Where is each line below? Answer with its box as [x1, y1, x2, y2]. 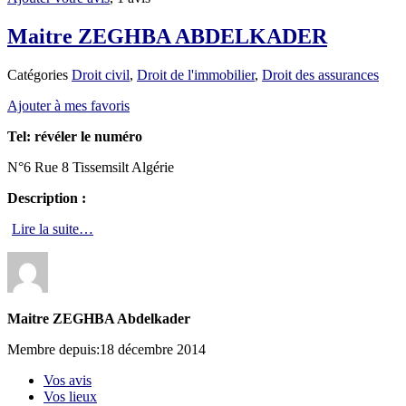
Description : [7, 189, 86, 206]
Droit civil [72, 66, 130, 82]
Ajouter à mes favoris [7, 97, 130, 113]
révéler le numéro [34, 128, 142, 144]
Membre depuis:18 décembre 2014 [7, 341, 206, 357]
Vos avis [43, 372, 92, 388]
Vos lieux [43, 388, 97, 404]
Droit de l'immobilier [137, 66, 255, 82]
